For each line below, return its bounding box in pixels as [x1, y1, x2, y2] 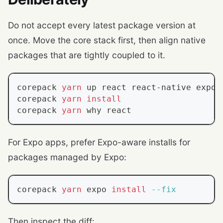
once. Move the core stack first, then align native [8, 34, 206, 45]
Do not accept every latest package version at [8, 19, 196, 30]
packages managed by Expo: [8, 151, 126, 162]
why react [82, 105, 131, 115]
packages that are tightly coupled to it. [8, 49, 165, 60]
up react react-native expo [82, 82, 216, 92]
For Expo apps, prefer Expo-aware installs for [8, 136, 190, 147]
